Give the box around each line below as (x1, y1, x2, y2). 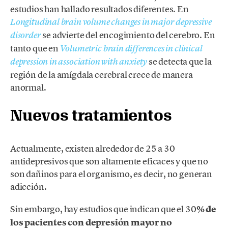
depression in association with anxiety (10, 55, 148, 67)
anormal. (10, 81, 46, 93)
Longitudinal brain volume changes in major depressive (10, 16, 212, 27)
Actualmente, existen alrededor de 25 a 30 (10, 142, 175, 154)
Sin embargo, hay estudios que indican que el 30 (10, 203, 196, 215)
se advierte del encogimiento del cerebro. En (41, 28, 215, 41)
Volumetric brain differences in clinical (60, 42, 203, 54)
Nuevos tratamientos (10, 105, 172, 124)
